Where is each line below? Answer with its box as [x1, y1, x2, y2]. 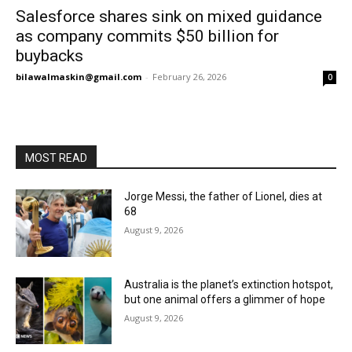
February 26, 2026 [152, 71, 226, 82]
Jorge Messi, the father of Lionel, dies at [124, 190, 323, 203]
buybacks [16, 46, 83, 65]
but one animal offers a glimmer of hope [124, 292, 326, 306]
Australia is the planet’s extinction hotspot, [124, 277, 334, 291]
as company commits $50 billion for [16, 27, 279, 46]
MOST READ [25, 152, 87, 164]
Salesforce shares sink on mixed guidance [16, 7, 322, 26]
